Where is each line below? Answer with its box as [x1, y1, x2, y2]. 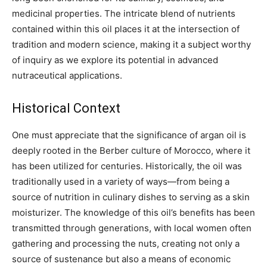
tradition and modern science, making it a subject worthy [12, 39, 251, 51]
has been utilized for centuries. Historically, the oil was [12, 160, 242, 172]
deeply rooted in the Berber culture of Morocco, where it [12, 145, 250, 157]
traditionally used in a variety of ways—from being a [12, 176, 229, 188]
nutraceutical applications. [12, 70, 122, 82]
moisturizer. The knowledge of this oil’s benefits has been [12, 207, 255, 219]
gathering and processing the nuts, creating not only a [12, 238, 240, 250]
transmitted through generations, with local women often [12, 222, 252, 234]
